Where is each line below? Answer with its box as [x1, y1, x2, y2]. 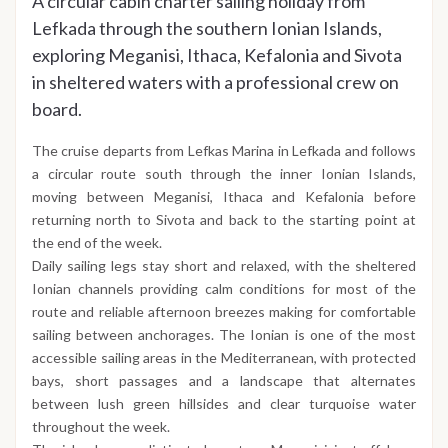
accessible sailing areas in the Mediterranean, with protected [32, 349, 416, 367]
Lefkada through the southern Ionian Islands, [32, 17, 382, 40]
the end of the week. [32, 234, 162, 252]
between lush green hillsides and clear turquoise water [32, 395, 416, 413]
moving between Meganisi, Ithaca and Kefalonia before [32, 188, 416, 206]
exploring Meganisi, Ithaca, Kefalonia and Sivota [32, 44, 402, 67]
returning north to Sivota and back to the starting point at [32, 211, 416, 229]
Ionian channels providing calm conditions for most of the [32, 280, 416, 298]
